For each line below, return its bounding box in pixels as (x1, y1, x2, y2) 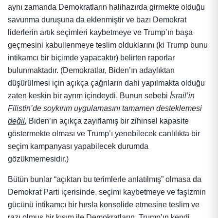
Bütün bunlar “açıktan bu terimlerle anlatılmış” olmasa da (8, 175, 201, 183)
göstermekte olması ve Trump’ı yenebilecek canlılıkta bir (8, 129, 200, 138)
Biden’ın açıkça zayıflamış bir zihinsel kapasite (27, 116, 189, 125)
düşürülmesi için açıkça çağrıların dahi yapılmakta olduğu (8, 78, 205, 87)
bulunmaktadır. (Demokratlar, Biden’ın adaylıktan (8, 66, 175, 74)
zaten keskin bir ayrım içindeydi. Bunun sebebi (8, 91, 170, 100)
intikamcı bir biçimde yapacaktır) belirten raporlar (8, 53, 175, 62)
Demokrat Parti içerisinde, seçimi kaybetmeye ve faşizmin (8, 187, 206, 196)
